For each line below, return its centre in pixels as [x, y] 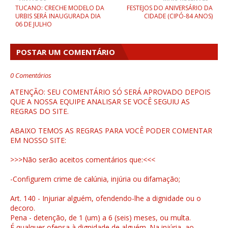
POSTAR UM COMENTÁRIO [66, 52]
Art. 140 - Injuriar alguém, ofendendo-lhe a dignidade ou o [106, 198]
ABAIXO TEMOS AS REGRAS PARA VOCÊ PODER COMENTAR [111, 131]
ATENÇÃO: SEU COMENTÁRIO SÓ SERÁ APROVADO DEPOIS [110, 92]
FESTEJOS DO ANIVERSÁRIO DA [170, 8]
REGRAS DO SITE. [39, 111]
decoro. [23, 208]
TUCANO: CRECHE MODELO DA [60, 8]
